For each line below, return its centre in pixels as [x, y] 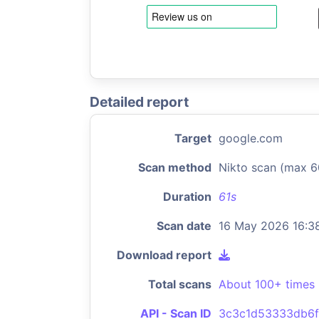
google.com [251, 138]
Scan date [184, 226]
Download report [164, 255]
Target [193, 138]
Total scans [180, 284]
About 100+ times [267, 284]
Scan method [175, 167]
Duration [187, 197]
